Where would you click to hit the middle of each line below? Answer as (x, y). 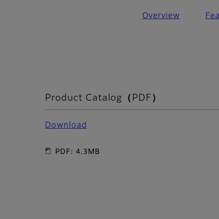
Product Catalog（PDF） (103, 98)
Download (66, 125)
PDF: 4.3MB (78, 152)
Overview (161, 16)
